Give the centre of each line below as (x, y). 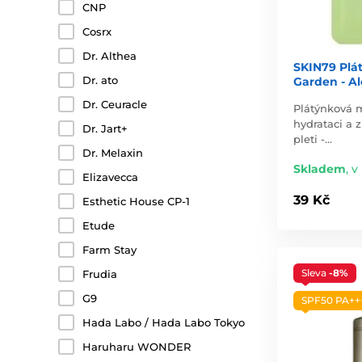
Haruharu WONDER (137, 347)
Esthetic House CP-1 (136, 201)
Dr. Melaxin (113, 153)
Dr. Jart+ (105, 128)
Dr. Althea (109, 56)
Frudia (100, 274)
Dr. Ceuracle (115, 104)
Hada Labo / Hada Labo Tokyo (164, 322)
